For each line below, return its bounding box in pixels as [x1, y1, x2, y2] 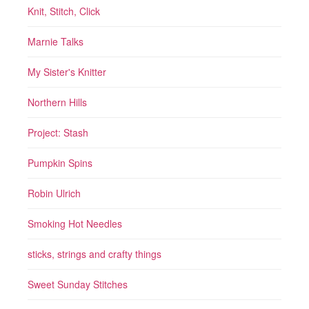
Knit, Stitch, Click [28, 3, 100, 18]
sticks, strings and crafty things [28, 246, 161, 261]
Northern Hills [28, 94, 87, 109]
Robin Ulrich [28, 186, 81, 200]
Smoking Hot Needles [28, 216, 122, 230]
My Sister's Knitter [28, 64, 106, 79]
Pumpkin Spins [28, 155, 92, 170]
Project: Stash [28, 125, 88, 139]
